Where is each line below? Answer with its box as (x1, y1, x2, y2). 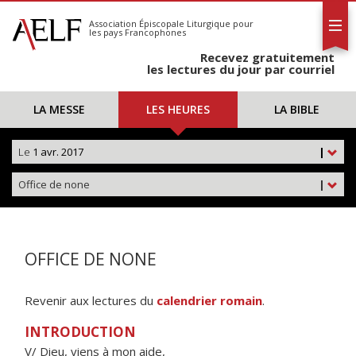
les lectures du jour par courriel (147, 61, 335, 77)
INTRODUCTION (25, 323, 136, 341)
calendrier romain (157, 292, 262, 308)
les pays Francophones (89, 26, 186, 38)
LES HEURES (145, 102, 210, 117)
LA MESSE (33, 102, 86, 117)
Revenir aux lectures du (25, 292, 157, 308)
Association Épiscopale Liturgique (89, 17, 230, 29)
